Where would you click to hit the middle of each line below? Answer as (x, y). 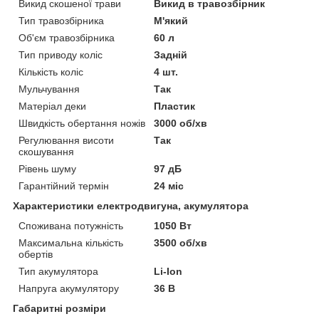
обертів (36, 255)
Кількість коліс (51, 72)
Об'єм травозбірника (67, 38)
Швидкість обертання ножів (82, 124)
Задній (171, 55)
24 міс (169, 186)
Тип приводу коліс (61, 55)
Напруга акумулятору (69, 289)
